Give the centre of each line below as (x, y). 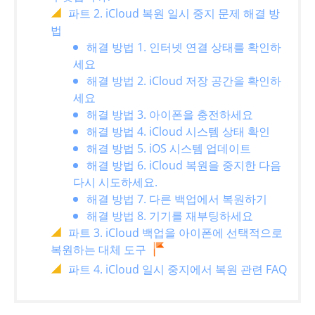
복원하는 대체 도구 (98, 250)
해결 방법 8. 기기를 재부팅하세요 (170, 216)
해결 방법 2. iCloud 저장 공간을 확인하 (184, 81)
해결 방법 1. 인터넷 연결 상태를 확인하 (184, 47)
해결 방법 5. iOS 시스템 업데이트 (169, 149)
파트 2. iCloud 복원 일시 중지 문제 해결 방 (174, 14)
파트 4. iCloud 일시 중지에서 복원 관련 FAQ (178, 270)
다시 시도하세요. (115, 182)
